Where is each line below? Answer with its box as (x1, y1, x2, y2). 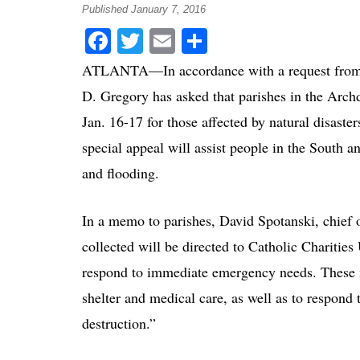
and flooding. (82, 162, 159, 182)
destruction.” (82, 313, 156, 333)
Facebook (111, 22, 210, 58)
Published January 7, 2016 (82, 3, 206, 16)
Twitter (143, 22, 217, 58)
